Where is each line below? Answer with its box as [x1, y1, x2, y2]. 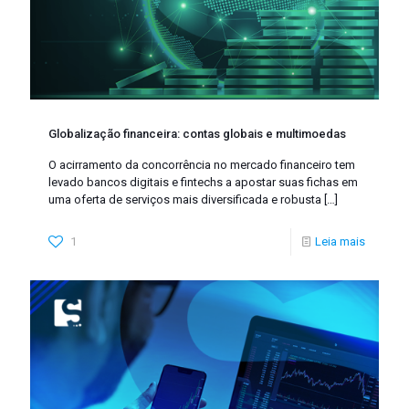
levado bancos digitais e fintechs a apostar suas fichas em [48, 174, 358, 189]
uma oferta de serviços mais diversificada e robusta [48, 192, 321, 206]
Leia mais [315, 234, 365, 248]
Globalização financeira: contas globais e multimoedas [48, 126, 346, 141]
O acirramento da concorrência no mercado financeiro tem [48, 157, 355, 172]
